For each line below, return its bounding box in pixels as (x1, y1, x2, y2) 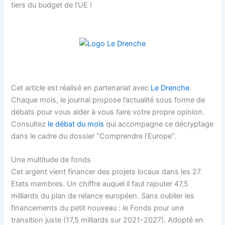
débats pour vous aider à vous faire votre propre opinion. (11, 107, 205, 117)
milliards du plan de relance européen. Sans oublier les (11, 191, 195, 200)
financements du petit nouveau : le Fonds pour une (11, 203, 184, 212)
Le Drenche (151, 83, 190, 92)
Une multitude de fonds (11, 155, 91, 164)
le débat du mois (48, 119, 104, 129)
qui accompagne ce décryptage (104, 119, 214, 129)
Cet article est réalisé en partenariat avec (11, 83, 151, 92)
